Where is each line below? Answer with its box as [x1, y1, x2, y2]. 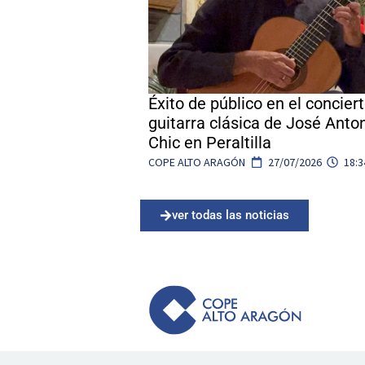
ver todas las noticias [172, 207, 289, 222]
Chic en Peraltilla [148, 132, 271, 152]
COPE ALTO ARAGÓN [148, 154, 245, 169]
